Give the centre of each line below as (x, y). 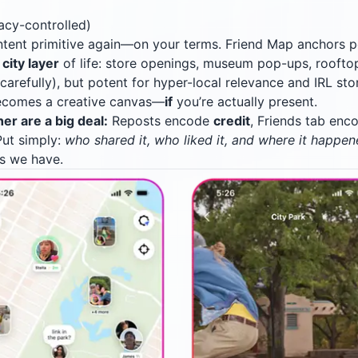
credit (232, 120)
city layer (31, 63)
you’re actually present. (245, 101)
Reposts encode (161, 120)
